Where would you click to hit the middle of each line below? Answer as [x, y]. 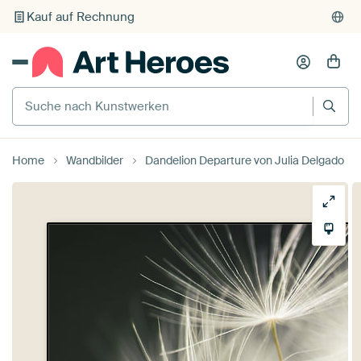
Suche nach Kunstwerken [87, 93]
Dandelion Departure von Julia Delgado [245, 160]
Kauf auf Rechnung [81, 17]
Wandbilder [95, 160]
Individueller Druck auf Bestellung [122, 50]
